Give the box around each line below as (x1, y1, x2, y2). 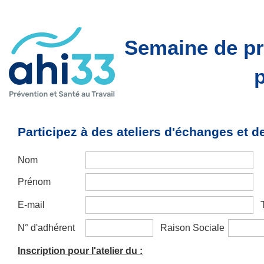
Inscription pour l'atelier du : (18, 246, 143, 256)
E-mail (18, 200, 45, 210)
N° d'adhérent (18, 223, 75, 233)
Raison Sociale (160, 223, 225, 233)
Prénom (18, 177, 51, 187)
